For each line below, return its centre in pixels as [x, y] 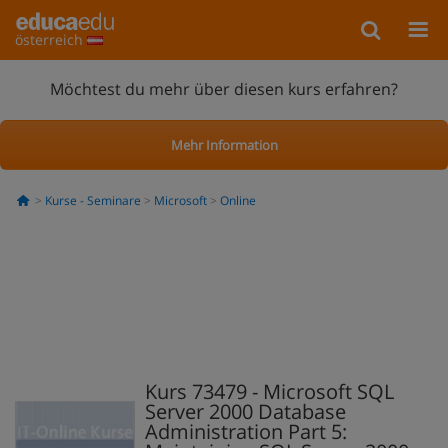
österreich [51, 39]
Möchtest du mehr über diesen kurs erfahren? [224, 88]
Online [237, 200]
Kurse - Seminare [92, 200]
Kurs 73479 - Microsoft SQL [269, 391]
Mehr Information [224, 144]
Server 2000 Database [245, 411]
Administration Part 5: [246, 431]
